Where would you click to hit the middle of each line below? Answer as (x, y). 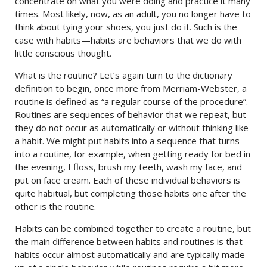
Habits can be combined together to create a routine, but (133, 228)
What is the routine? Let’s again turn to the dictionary (124, 75)
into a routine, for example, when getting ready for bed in (133, 154)
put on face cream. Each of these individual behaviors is (128, 180)
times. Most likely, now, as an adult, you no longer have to (133, 14)
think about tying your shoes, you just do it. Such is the (126, 27)
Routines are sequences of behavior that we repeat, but (131, 114)
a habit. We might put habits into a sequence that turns (127, 141)
